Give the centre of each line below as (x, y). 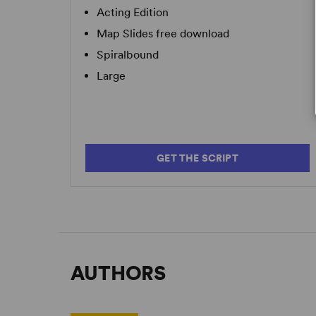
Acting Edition (133, 12)
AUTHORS (118, 273)
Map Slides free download (163, 34)
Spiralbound (128, 55)
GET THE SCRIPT (197, 158)
